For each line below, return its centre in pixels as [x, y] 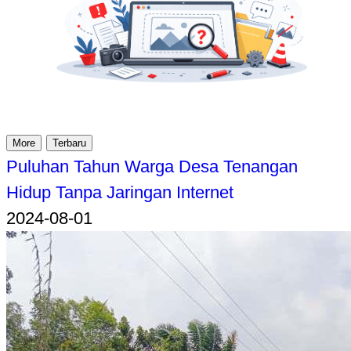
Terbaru [69, 143]
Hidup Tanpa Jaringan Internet [120, 193]
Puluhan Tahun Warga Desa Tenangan [152, 167]
